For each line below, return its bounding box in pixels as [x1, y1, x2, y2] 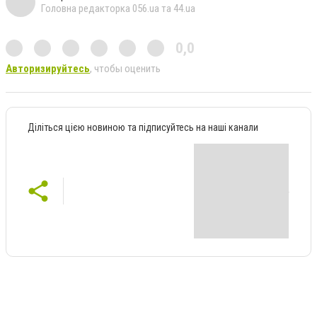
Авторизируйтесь [6, 62, 90, 76]
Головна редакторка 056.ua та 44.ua [41, 2, 195, 16]
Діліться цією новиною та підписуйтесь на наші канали [28, 122, 258, 134]
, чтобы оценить [90, 62, 161, 76]
